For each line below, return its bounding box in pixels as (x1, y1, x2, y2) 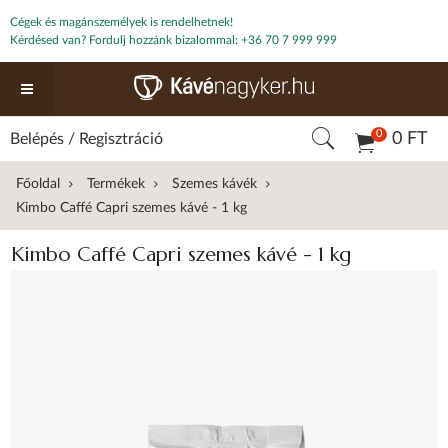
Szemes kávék (172, 177, 258, 191)
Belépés (10, 131, 64, 147)
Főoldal (16, 177, 61, 191)
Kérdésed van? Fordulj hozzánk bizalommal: (10, 34, 241, 46)
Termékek (87, 177, 146, 191)
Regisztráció (79, 131, 163, 147)
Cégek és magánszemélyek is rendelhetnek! (10, 16, 233, 28)
